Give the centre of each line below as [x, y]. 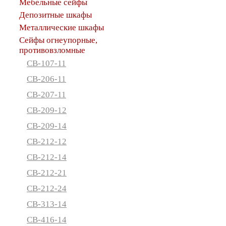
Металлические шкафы [62, 27]
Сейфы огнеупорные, [58, 40]
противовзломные [52, 50]
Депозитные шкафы [55, 15]
